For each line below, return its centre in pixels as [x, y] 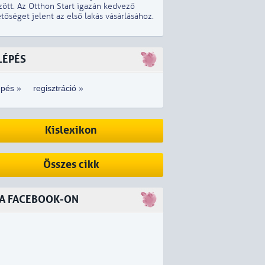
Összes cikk [71, 165]
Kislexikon [71, 130]
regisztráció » [58, 88]
